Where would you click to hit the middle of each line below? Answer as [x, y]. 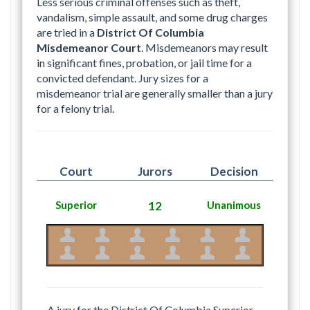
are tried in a [67, 32]
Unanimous [234, 204]
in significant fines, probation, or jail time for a [144, 62]
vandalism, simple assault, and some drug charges [152, 17]
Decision [234, 171]
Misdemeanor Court [89, 47]
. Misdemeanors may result [204, 47]
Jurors [155, 171]
